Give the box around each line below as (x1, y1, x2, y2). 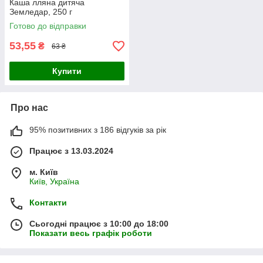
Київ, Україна (29, 177, 79, 187)
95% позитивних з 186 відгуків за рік (29, 125, 166, 135)
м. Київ (29, 167, 58, 177)
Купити (52, 66, 82, 76)
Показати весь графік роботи (29, 228, 152, 238)
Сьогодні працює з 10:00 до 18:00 (29, 219, 168, 229)
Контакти (29, 198, 67, 208)
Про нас (11, 103, 48, 113)
